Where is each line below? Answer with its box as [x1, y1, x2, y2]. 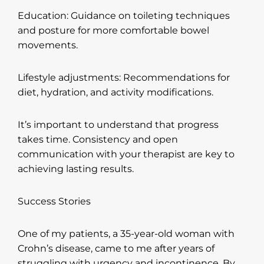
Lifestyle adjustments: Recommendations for [18, 71, 230, 83]
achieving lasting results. [18, 163, 134, 174]
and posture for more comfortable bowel [18, 24, 209, 36]
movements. [18, 39, 78, 51]
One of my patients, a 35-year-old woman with [18, 227, 235, 239]
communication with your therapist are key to [18, 148, 235, 160]
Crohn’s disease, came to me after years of [18, 242, 214, 254]
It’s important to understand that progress [18, 118, 219, 130]
